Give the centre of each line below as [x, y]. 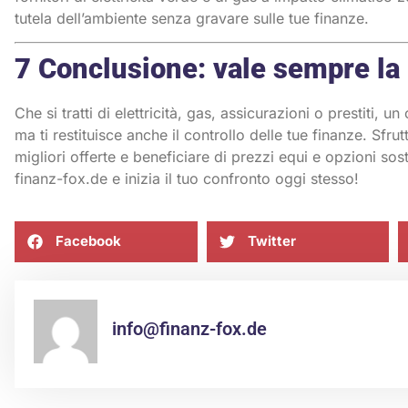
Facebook [88, 241]
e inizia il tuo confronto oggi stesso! [233, 179]
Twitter [271, 241]
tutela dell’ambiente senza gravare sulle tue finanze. [192, 18]
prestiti [349, 113]
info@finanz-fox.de [189, 329]
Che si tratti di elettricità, [101, 113]
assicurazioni [265, 113]
